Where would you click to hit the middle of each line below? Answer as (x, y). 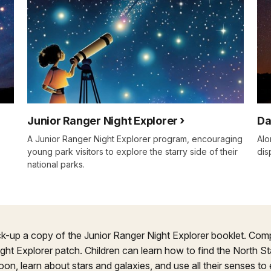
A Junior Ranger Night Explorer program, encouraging (135, 139)
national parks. (56, 164)
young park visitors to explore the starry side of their (132, 151)
